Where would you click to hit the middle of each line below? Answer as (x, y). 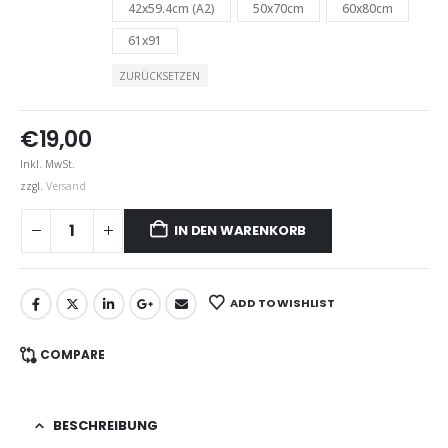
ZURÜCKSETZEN (160, 75)
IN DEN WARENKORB (240, 230)
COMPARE (72, 355)
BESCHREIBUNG (105, 426)
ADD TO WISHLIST (282, 302)
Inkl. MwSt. (47, 164)
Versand (66, 186)
